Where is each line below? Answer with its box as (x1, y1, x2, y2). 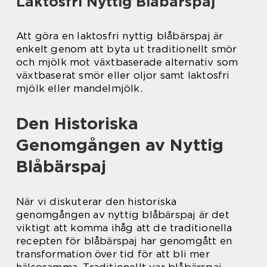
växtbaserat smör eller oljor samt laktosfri (16, 69, 230, 81)
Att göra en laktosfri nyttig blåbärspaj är (16, 29, 223, 42)
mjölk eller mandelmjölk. (16, 82, 142, 94)
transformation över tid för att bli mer (16, 247, 210, 260)
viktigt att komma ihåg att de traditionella (16, 221, 232, 234)
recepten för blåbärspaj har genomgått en (16, 234, 232, 247)
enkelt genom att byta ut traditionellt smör (16, 42, 237, 55)
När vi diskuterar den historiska (16, 195, 177, 207)
